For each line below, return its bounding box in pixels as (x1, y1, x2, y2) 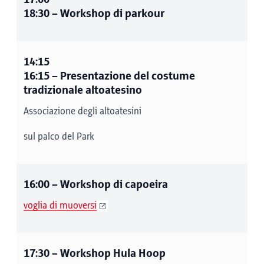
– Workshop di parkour (49, 8, 164, 20)
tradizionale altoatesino (24, 84, 142, 97)
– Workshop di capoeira (49, 179, 168, 191)
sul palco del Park (24, 131, 94, 142)
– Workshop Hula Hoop (49, 247, 166, 260)
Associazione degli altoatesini (24, 106, 141, 117)
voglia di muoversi (24, 200, 97, 211)
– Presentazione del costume (49, 70, 195, 82)
